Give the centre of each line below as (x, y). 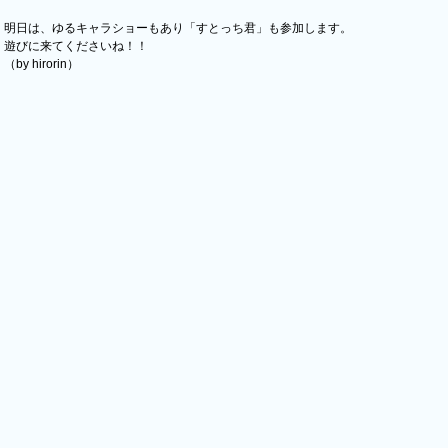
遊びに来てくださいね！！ (76, 46)
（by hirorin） (41, 64)
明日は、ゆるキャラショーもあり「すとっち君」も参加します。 (178, 28)
